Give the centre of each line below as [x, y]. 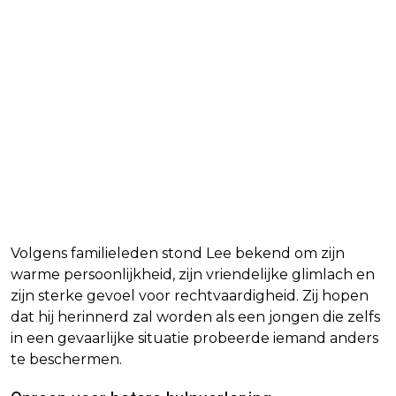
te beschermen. [66, 360]
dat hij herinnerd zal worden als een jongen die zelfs [195, 317]
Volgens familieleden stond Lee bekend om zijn [178, 254]
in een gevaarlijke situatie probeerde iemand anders [194, 339]
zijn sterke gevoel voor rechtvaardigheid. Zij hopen [190, 296]
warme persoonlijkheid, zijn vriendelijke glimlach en [193, 275]
